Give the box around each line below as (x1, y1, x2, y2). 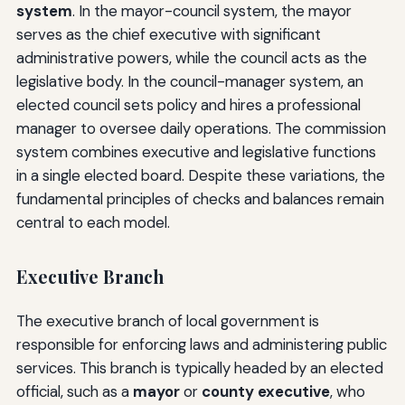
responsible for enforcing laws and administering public (15, 334, 387, 354)
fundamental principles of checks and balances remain (15, 189, 384, 210)
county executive (201, 381, 330, 401)
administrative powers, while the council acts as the (15, 48, 367, 69)
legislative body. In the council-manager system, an (15, 71, 363, 92)
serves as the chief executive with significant (15, 24, 321, 45)
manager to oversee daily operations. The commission (15, 118, 386, 139)
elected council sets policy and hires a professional (15, 95, 361, 116)
